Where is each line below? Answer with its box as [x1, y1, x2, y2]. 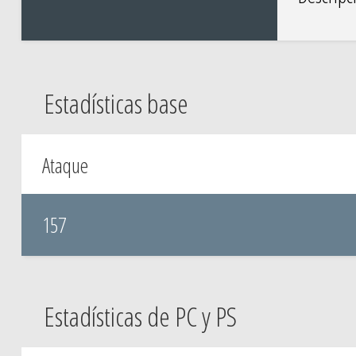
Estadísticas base [43, 85, 188, 122]
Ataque [41, 151, 88, 180]
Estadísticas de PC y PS [43, 298, 237, 335]
